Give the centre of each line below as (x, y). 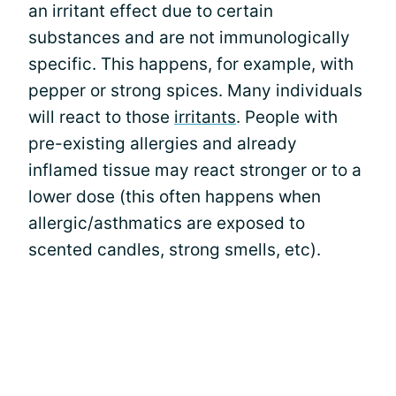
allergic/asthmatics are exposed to (167, 223)
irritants (205, 117)
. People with (287, 117)
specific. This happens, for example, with (191, 64)
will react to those (101, 117)
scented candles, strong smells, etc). (175, 249)
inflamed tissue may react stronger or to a (195, 170)
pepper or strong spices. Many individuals (195, 90)
